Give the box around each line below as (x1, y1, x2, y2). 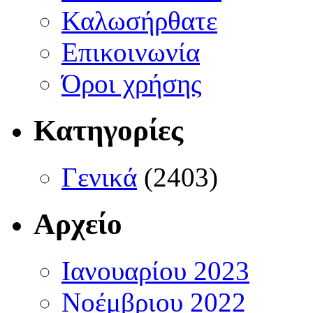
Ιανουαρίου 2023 (61, 256, 249, 286)
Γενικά (61, 162, 137, 193)
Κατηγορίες (34, 114, 183, 147)
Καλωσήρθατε (61, 6, 217, 36)
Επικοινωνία (61, 37, 200, 68)
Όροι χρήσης (61, 68, 201, 99)
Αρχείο (34, 208, 122, 241)
